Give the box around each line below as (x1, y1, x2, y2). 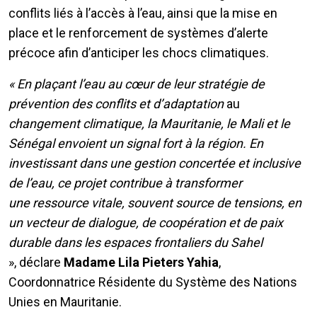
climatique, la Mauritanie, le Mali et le (83, 115, 290, 131)
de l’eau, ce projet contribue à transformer (8, 175, 242, 190)
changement (8, 115, 80, 131)
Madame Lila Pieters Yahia (64, 254, 219, 270)
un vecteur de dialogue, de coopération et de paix (8, 214, 283, 230)
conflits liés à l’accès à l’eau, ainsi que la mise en (8, 5, 277, 21)
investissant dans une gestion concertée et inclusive (8, 155, 301, 171)
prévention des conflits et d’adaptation (8, 96, 226, 111)
